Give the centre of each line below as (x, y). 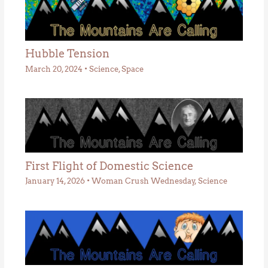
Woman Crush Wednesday (143, 181)
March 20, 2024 (54, 69)
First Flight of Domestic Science (109, 166)
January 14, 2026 (56, 181)
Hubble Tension (67, 54)
